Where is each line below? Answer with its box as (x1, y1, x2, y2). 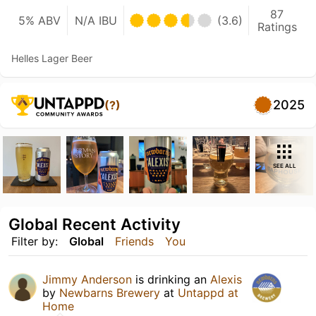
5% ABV (18, 13, 61, 28)
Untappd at (178, 286, 238, 300)
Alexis (210, 272, 242, 287)
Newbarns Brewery (59, 286, 160, 300)
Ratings (257, 19, 297, 34)
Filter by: (11, 234, 58, 249)
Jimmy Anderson (42, 272, 132, 287)
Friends (115, 234, 154, 249)
